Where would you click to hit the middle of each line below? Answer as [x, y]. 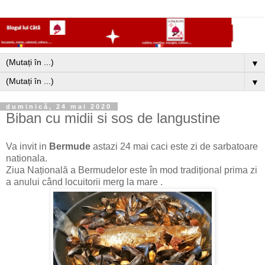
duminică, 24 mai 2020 [59, 107]
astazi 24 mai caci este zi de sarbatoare [175, 147]
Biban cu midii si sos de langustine [113, 118]
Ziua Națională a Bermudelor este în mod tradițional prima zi [132, 170]
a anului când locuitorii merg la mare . [84, 182]
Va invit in [28, 147]
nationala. [27, 159]
